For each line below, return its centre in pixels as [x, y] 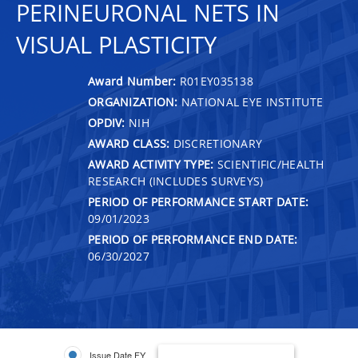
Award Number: [134, 81]
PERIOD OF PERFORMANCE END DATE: [193, 239]
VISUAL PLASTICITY [116, 45]
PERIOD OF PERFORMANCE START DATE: [199, 201]
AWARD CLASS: [129, 143]
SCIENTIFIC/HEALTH [269, 164]
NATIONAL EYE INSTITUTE [251, 101]
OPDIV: [107, 122]
